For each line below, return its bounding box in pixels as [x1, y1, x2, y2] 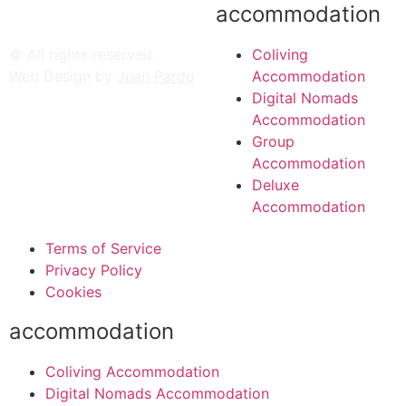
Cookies [45, 283, 101, 302]
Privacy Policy [45, 261, 142, 280]
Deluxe [252, 176, 299, 194]
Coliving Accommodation [45, 362, 219, 382]
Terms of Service [45, 239, 161, 258]
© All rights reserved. [9, 45, 156, 63]
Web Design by [9, 67, 117, 85]
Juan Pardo [117, 67, 195, 85]
